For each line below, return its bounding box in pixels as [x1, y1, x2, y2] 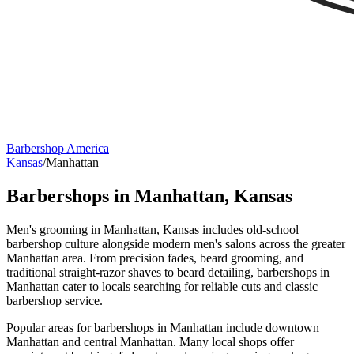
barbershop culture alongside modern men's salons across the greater [6, 236, 345, 250]
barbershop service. [6, 293, 103, 307]
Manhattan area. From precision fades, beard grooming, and [6, 250, 303, 265]
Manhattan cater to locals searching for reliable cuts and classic [6, 279, 318, 293]
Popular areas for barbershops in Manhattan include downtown [6, 320, 319, 334]
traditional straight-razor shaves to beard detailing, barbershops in [6, 265, 330, 279]
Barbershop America [6, 141, 109, 155]
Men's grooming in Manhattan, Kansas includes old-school [6, 222, 299, 236]
